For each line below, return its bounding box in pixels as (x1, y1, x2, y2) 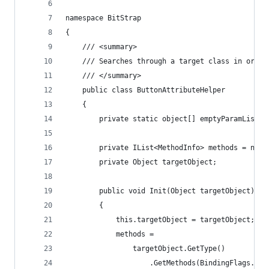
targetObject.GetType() (65, 244, 225, 253)
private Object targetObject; (65, 158, 217, 166)
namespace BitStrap (65, 14, 141, 22)
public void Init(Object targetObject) (65, 187, 255, 195)
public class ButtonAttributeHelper (65, 86, 225, 94)
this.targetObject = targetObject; (65, 216, 255, 224)
